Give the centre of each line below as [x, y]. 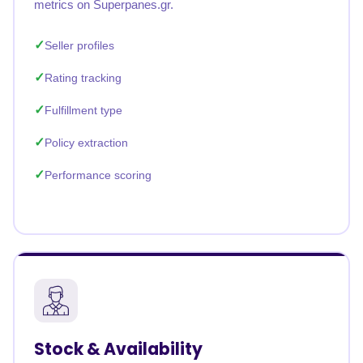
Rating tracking [83, 78]
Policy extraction [86, 143]
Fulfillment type [83, 110]
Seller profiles [79, 45]
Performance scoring [98, 175]
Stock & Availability [118, 349]
